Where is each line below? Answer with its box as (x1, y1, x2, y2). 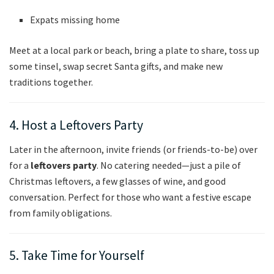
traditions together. (9, 76, 93, 89)
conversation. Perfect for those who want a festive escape (9, 190, 251, 203)
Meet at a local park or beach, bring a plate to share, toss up (9, 44, 259, 57)
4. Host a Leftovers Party (9, 117, 143, 134)
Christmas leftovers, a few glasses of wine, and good (9, 174, 226, 187)
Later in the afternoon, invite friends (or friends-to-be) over (9, 143, 257, 155)
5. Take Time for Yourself (9, 247, 144, 264)
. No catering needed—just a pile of (97, 158, 241, 171)
